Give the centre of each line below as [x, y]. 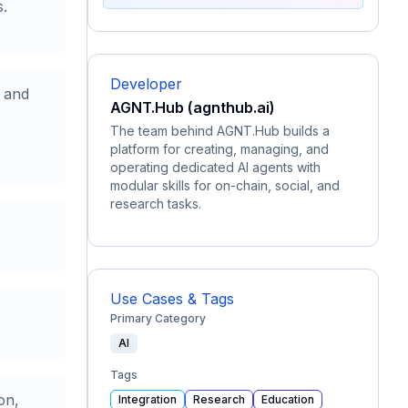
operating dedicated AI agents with [215, 167]
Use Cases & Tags [172, 299]
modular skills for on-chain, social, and [225, 185]
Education [288, 399]
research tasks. [156, 204]
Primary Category [158, 318]
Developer [146, 84]
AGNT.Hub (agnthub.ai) [193, 107]
